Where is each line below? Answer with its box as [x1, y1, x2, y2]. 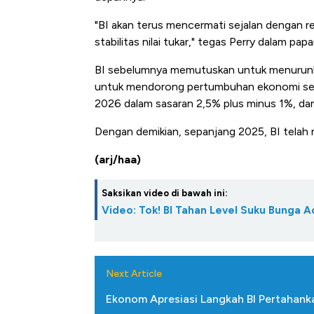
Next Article [106, 267, 162, 280]
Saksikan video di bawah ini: [102, 187, 228, 198]
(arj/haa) [95, 152, 141, 166]
